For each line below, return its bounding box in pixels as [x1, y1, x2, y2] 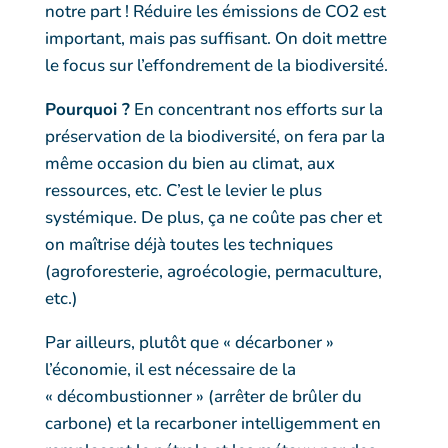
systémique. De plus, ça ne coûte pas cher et [44, 205, 382, 229]
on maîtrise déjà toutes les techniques [44, 232, 333, 256]
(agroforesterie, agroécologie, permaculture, [44, 259, 382, 283]
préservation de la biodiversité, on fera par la [44, 124, 385, 148]
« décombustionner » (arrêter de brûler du [44, 384, 362, 408]
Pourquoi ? [44, 97, 130, 121]
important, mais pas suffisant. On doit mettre [44, 26, 387, 50]
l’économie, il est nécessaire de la [44, 357, 296, 381]
